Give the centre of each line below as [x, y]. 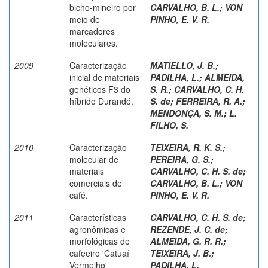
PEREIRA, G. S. [180, 159]
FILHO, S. [169, 125]
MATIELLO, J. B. [183, 65]
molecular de [94, 159]
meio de [85, 19]
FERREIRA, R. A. [209, 101]
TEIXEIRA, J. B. [181, 253]
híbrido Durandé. [101, 101]
